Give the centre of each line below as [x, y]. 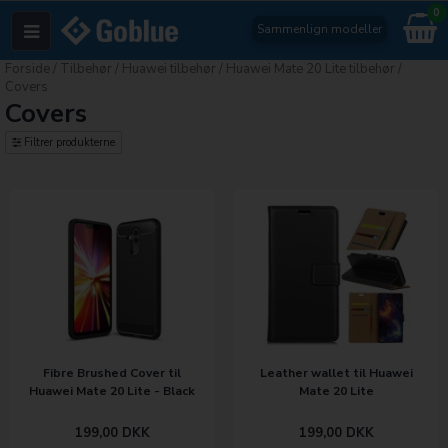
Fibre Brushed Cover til [112, 373]
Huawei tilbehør [169, 69]
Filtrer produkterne [68, 142]
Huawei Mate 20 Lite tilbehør [310, 69]
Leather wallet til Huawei [336, 373]
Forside [27, 69]
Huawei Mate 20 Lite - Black [112, 391]
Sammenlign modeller [319, 29]
